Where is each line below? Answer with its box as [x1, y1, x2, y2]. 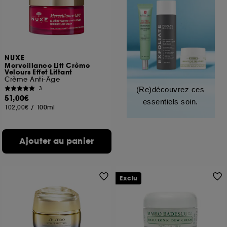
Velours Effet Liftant [5, 68, 72, 77]
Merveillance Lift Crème [5, 61, 90, 70]
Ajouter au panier [19, 135, 94, 147]
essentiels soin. [142, 97, 198, 106]
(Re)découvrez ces [136, 85, 205, 94]
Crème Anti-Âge [5, 75, 60, 84]
